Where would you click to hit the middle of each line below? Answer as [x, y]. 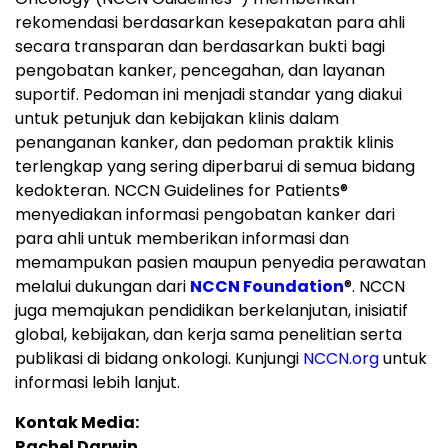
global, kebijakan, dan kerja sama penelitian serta [208, 335]
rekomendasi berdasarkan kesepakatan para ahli [210, 23]
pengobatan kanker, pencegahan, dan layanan [200, 71]
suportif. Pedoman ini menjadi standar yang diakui [208, 95]
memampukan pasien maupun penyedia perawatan [220, 263]
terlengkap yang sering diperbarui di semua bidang [215, 167]
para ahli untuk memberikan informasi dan [182, 239]
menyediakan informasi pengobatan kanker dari [205, 215]
